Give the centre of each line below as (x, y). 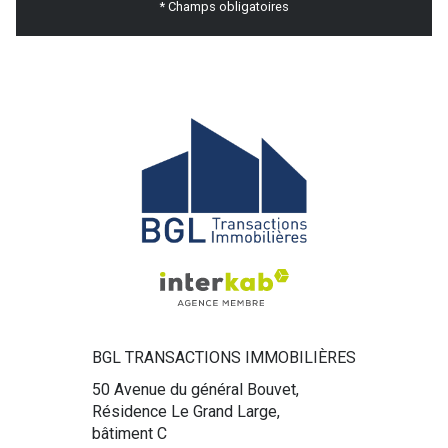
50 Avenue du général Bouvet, (195, 389)
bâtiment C (129, 433)
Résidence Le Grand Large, (186, 411)
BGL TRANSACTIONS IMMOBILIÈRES (224, 358)
